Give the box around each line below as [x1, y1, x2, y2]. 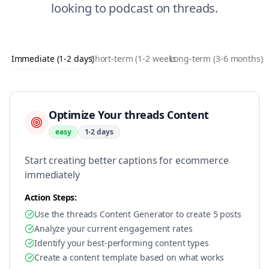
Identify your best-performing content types [34, 237, 209, 249]
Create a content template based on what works [34, 252, 224, 263]
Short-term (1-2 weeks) [89, 53, 180, 64]
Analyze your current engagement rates [34, 223, 193, 234]
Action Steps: [25, 192, 77, 203]
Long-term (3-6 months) [169, 53, 263, 64]
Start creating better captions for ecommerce [25, 154, 229, 167]
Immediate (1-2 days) [11, 53, 95, 64]
